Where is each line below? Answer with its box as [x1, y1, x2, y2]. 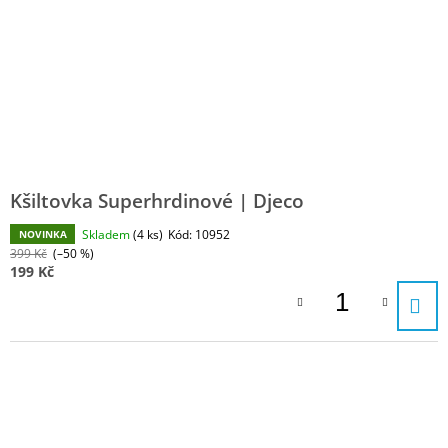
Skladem [82, 226, 133, 244]
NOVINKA [18, 227, 67, 242]
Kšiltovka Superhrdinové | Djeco [10, 188, 304, 214]
